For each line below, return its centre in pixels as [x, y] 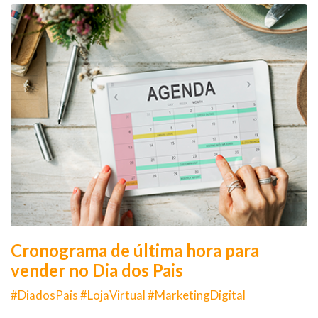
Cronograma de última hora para [135, 250]
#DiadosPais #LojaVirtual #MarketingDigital [128, 295]
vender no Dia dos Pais [97, 270]
